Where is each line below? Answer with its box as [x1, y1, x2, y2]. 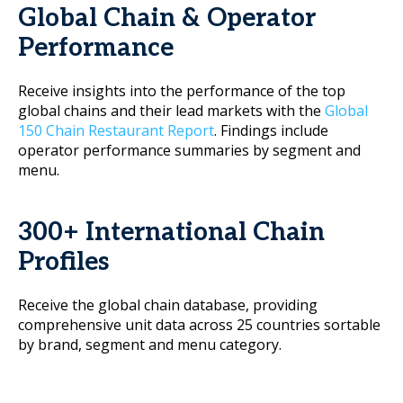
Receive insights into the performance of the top [18, 81, 345, 101]
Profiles [18, 247, 109, 277]
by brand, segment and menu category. [18, 335, 282, 354]
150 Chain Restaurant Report [18, 121, 214, 140]
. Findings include [214, 121, 328, 140]
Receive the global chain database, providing [18, 295, 318, 315]
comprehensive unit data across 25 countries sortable [18, 315, 381, 335]
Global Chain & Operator [18, 4, 316, 33]
